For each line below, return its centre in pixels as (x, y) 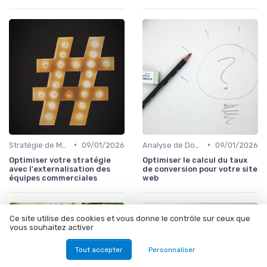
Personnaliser (172, 249)
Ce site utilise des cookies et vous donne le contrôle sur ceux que (130, 219)
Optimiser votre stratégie (60, 160)
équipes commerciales (53, 178)
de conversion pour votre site (200, 169)
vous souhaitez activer (52, 228)
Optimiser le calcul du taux (195, 160)
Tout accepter (99, 249)
